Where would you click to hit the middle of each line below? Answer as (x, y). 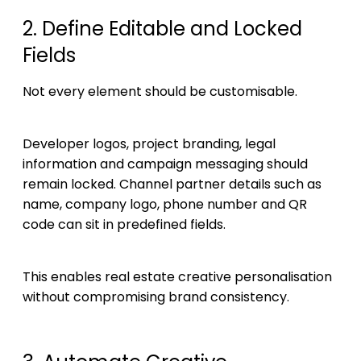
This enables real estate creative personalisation (177, 276)
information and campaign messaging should (165, 164)
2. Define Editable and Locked (162, 28)
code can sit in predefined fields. (124, 224)
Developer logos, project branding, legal (149, 143)
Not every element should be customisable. (160, 91)
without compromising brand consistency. (156, 297)
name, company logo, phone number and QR (165, 204)
